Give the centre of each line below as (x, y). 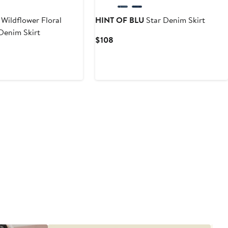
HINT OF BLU (120, 20)
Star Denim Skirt (175, 20)
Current (127, 39)
